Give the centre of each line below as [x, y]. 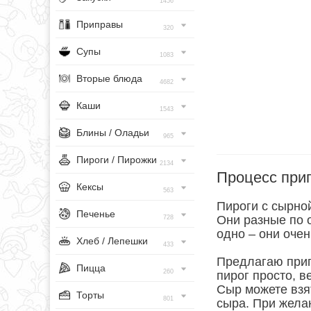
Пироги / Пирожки [117, 160]
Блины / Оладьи [113, 133]
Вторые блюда [109, 78]
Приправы [100, 24]
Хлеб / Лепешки [112, 241]
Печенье [96, 214]
